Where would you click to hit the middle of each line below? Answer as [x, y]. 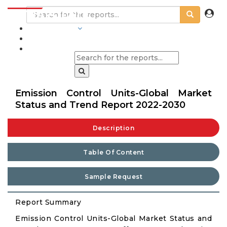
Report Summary [48, 202]
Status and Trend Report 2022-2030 [100, 105]
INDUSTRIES [52, 28]
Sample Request [113, 177]
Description [113, 128]
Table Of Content [113, 152]
